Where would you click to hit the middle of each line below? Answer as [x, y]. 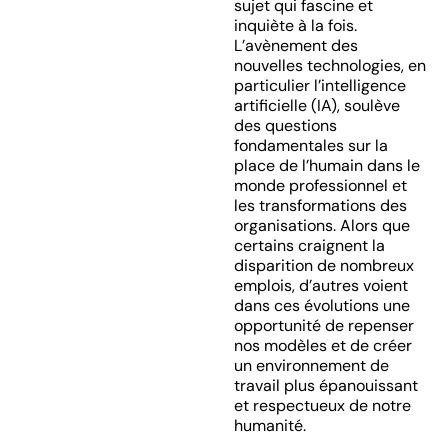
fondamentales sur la [310, 145]
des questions [285, 125]
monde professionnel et [320, 185]
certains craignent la [309, 245]
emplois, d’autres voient [320, 285]
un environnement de [311, 365]
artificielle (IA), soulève [316, 105]
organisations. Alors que [321, 225]
